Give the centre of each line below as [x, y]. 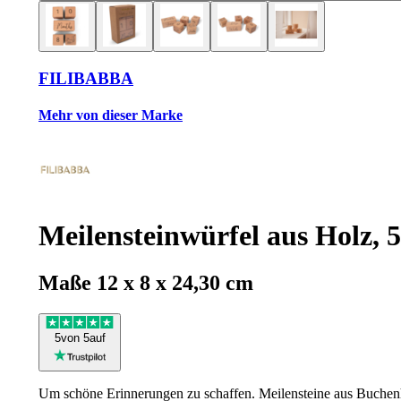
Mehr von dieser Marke [111, 115]
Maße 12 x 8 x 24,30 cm [146, 283]
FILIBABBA [86, 78]
